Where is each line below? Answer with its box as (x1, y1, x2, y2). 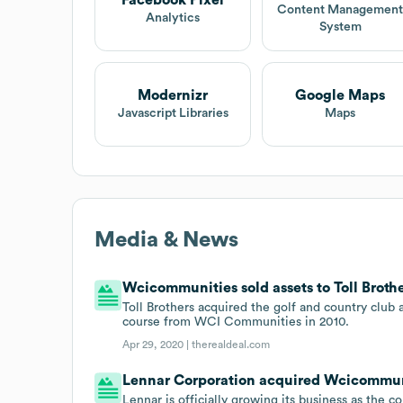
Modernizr (138, 88, 209, 103)
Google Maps (295, 88, 386, 103)
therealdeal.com (192, 338, 271, 350)
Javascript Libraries (117, 107, 228, 121)
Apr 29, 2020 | (122, 338, 193, 350)
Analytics (146, 12, 201, 25)
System (318, 20, 362, 33)
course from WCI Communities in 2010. (122, 315, 350, 328)
